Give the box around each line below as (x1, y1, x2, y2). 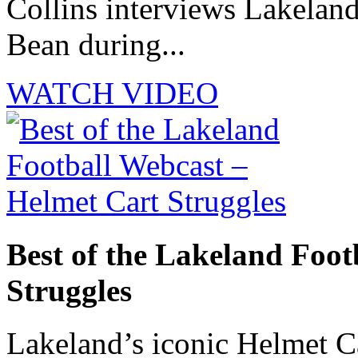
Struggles (6, 272, 132, 308)
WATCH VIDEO (6, 76, 218, 111)
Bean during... (6, 27, 185, 62)
